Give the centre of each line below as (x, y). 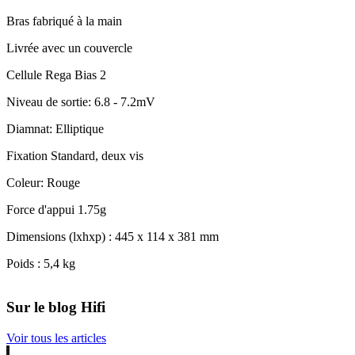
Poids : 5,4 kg (41, 264)
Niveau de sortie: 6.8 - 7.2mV (81, 102)
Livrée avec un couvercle (69, 48)
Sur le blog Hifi (56, 307)
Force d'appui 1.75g (56, 210)
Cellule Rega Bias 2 (56, 75)
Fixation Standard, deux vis (75, 156)
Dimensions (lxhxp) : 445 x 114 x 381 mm (113, 237)
